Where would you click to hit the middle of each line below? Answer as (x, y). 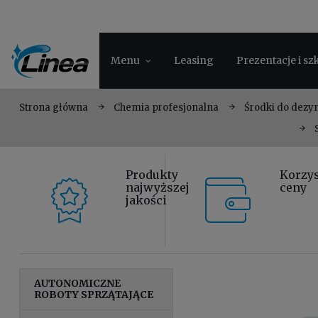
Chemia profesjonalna (166, 107)
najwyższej (157, 187)
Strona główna (53, 107)
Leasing (194, 60)
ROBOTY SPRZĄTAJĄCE (94, 294)
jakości (146, 200)
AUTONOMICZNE (78, 283)
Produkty (152, 174)
